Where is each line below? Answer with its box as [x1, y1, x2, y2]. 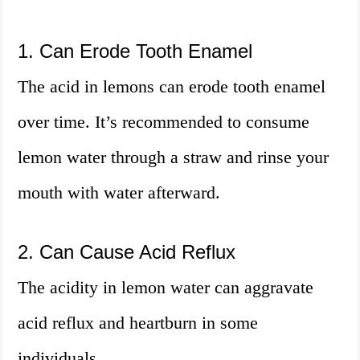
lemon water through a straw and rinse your [18, 147, 329, 168]
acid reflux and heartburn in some [18, 313, 259, 333]
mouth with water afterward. [18, 182, 221, 203]
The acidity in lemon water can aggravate [18, 277, 314, 298]
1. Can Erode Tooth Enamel [18, 40, 253, 63]
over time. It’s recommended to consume [18, 112, 310, 133]
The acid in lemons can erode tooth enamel [18, 76, 326, 97]
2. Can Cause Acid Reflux [18, 241, 236, 264]
